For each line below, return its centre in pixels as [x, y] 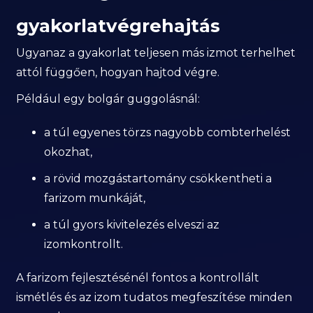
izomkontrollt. [84, 245]
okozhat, [68, 152]
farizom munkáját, [95, 198]
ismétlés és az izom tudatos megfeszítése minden [154, 298]
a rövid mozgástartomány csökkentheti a [158, 179]
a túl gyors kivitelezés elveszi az [132, 225]
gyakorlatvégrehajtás [118, 26]
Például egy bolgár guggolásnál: [108, 99]
